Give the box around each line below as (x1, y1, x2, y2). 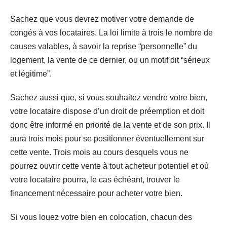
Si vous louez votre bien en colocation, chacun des (10, 212, 192, 221)
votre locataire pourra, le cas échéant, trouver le (10, 175, 180, 184)
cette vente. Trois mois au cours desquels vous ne (10, 147, 188, 157)
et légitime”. (10, 69, 52, 78)
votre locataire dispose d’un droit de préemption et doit (10, 106, 204, 116)
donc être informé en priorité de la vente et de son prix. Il (10, 120, 210, 129)
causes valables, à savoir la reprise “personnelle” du (10, 42, 197, 51)
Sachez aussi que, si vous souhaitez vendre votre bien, (10, 93, 207, 102)
